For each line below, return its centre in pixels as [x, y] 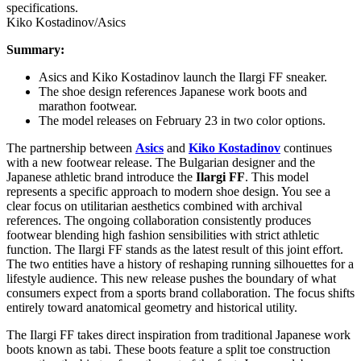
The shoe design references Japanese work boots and [173, 92]
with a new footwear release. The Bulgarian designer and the [161, 163]
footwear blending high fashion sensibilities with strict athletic [163, 235]
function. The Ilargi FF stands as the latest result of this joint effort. [175, 250]
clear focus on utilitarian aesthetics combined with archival [154, 206]
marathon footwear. [88, 106]
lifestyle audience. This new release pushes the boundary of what [171, 279]
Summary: [35, 50]
